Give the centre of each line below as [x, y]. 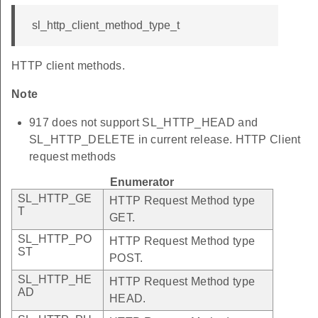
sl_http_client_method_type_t [106, 25]
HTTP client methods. [68, 65]
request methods [73, 156]
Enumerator [142, 182]
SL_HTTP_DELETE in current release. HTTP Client [165, 139]
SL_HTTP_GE [55, 198]
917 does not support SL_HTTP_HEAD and [144, 122]
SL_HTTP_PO [55, 238]
